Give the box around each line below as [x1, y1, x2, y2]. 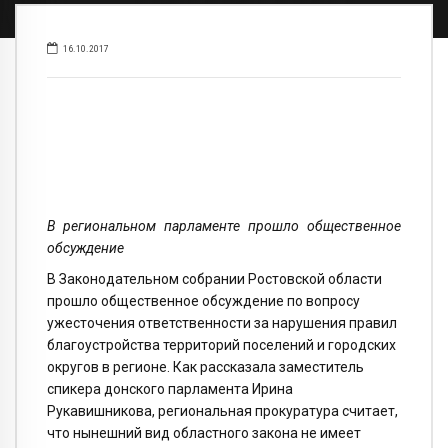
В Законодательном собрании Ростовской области [47, 271, 382, 288]
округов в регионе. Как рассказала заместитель [47, 359, 364, 376]
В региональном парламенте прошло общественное [47, 218, 401, 235]
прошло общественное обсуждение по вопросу [47, 293, 360, 310]
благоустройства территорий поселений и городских [47, 337, 396, 354]
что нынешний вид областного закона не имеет [47, 425, 361, 442]
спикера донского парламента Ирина [47, 381, 293, 398]
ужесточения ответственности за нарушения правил [47, 315, 397, 332]
